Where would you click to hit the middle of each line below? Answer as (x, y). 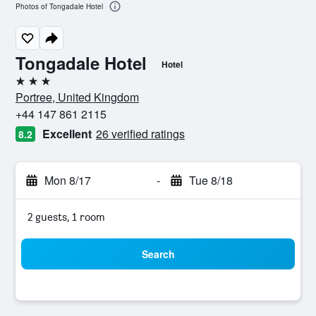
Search (158, 254)
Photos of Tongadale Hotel (59, 7)
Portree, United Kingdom (77, 97)
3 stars (31, 86)
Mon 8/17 (68, 180)
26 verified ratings (140, 134)
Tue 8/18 (211, 180)
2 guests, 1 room (66, 217)
